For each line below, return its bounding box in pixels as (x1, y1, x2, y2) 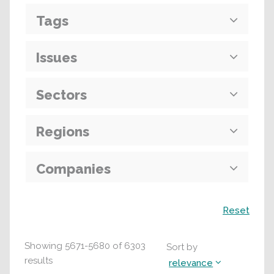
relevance (169, 257, 213, 268)
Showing (24, 240, 62, 251)
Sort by (166, 242, 198, 253)
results (24, 255, 53, 266)
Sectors (36, 86, 87, 103)
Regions (36, 124, 89, 139)
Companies (36, 160, 111, 177)
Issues (36, 50, 77, 65)
